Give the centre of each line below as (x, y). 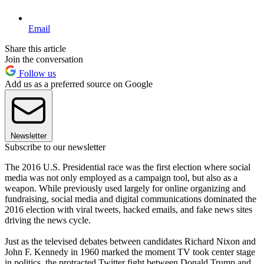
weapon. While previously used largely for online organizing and (125, 188)
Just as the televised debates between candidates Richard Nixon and (130, 241)
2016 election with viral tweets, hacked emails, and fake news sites (128, 209)
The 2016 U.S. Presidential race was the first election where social (128, 167)
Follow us (36, 73)
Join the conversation (44, 59)
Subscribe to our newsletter (55, 147)
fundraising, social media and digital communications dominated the (131, 199)
